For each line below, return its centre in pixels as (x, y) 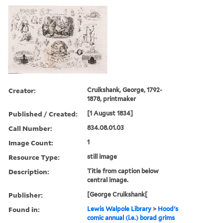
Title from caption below (123, 171)
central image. (108, 180)
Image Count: (31, 142)
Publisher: (26, 195)
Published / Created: (43, 113)
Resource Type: (34, 157)
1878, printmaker (112, 99)
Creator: (22, 90)
